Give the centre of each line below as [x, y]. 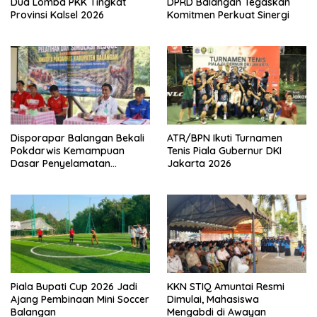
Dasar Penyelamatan [60, 164]
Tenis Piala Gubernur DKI [224, 151]
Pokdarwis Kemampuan [68, 151]
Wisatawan [37, 177]
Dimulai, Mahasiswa [213, 300]
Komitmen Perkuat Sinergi [228, 15]
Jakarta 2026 [199, 164]
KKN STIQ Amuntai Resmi [226, 287]
